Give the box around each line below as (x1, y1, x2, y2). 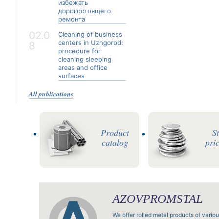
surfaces (58, 72, 85, 80)
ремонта (58, 15, 85, 23)
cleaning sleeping (58, 55, 111, 63)
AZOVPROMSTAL (112, 192, 203, 205)
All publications (29, 89, 73, 98)
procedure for (58, 47, 101, 55)
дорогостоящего (58, 7, 111, 15)
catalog (102, 136, 129, 148)
